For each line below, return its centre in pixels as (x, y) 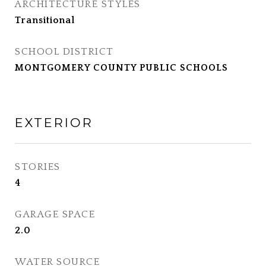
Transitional (45, 20)
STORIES (38, 167)
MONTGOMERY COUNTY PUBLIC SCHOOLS (121, 68)
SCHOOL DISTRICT (64, 52)
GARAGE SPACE (55, 214)
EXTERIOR (54, 123)
